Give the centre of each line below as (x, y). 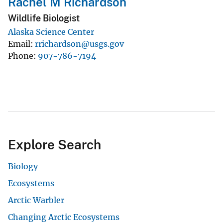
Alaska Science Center (51, 32)
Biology (23, 166)
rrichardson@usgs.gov (79, 44)
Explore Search (55, 144)
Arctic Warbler (36, 200)
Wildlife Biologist (44, 18)
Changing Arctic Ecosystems (64, 217)
